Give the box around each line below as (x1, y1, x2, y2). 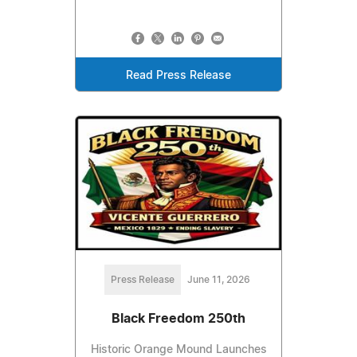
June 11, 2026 (186, 275, 250, 285)
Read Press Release (126, 69, 231, 81)
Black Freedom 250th (112, 312, 245, 326)
